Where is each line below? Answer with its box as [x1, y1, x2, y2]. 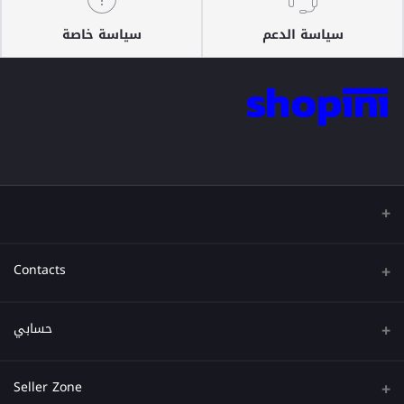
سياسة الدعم [262, 23, 344, 48]
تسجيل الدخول [317, 372, 390, 395]
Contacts [14, 258, 66, 283]
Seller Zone [14, 375, 82, 400]
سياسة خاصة [61, 23, 142, 48]
